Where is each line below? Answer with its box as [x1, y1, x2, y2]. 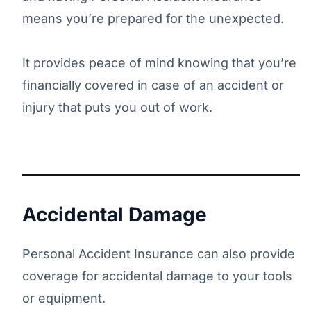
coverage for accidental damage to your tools [22, 268, 292, 283]
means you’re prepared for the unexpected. [22, 10, 284, 26]
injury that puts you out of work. [22, 99, 212, 115]
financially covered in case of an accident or [22, 77, 284, 92]
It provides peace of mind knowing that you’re [22, 55, 296, 70]
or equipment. [22, 290, 106, 305]
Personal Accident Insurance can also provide [22, 246, 295, 261]
